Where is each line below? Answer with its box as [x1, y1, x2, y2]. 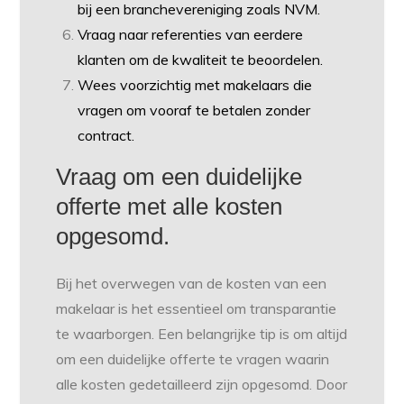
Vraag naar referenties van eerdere [78, 24, 304, 43]
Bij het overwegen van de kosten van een [56, 273, 327, 292]
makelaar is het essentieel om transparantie [56, 298, 337, 317]
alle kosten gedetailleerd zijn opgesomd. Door [56, 374, 348, 393]
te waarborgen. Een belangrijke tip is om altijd [56, 324, 348, 343]
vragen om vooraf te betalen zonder [78, 100, 311, 119]
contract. [78, 125, 135, 144]
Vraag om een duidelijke [56, 162, 303, 190]
